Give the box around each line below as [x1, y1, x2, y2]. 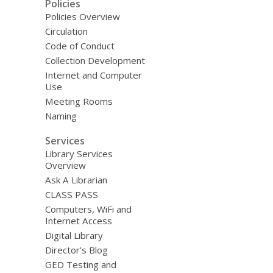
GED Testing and [44, 258, 116, 271]
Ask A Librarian [44, 173, 107, 186]
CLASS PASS [44, 188, 98, 200]
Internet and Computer [44, 69, 142, 82]
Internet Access [44, 214, 112, 227]
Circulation [44, 25, 88, 38]
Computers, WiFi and [44, 202, 132, 215]
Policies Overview [44, 10, 120, 23]
